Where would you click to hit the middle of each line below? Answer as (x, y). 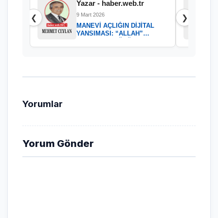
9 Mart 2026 (91, 15)
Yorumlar (43, 104)
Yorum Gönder (58, 144)
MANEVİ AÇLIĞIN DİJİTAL (115, 26)
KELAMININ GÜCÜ (104, 41)
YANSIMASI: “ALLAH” (110, 33)
